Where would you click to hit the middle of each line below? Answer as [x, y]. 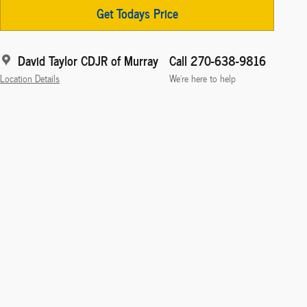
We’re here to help [202, 78]
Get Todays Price [137, 12]
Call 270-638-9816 [218, 60]
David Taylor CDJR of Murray [88, 60]
